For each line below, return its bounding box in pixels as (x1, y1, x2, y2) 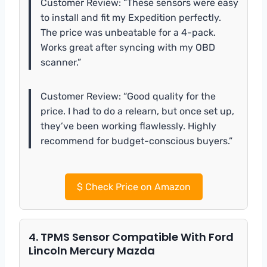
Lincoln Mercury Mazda (29, 243, 155, 258)
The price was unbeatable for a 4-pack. (41, 26, 216, 38)
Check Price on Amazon (82, 181, 191, 193)
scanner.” (41, 56, 81, 68)
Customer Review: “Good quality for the (41, 90, 216, 102)
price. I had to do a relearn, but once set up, (41, 105, 234, 117)
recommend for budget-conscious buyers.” (41, 135, 232, 147)
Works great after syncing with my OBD (41, 41, 215, 53)
